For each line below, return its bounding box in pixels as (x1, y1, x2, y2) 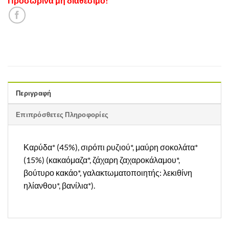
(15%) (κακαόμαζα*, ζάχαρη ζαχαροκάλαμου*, (24, 154, 180, 165)
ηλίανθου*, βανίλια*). (24, 180, 95, 190)
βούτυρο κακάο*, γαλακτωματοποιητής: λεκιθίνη (24, 167, 192, 177)
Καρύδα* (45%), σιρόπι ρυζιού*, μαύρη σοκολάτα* (24, 142, 198, 152)
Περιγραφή (16, 88, 52, 97)
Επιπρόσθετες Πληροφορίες (16, 110, 109, 119)
